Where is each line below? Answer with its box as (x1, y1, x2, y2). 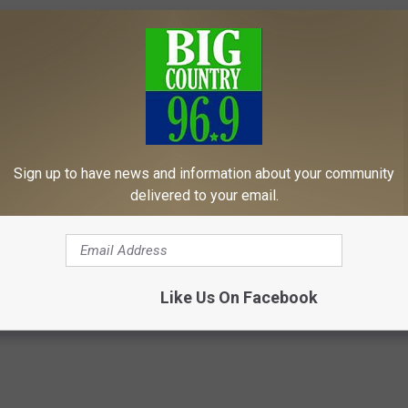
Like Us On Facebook (159, 287, 318, 307)
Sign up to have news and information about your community (14, 164, 394, 182)
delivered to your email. (129, 186, 279, 204)
